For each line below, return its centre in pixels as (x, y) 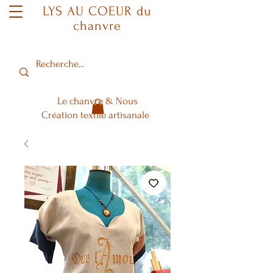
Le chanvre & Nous (97, 101)
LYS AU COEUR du (97, 11)
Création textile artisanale (97, 115)
